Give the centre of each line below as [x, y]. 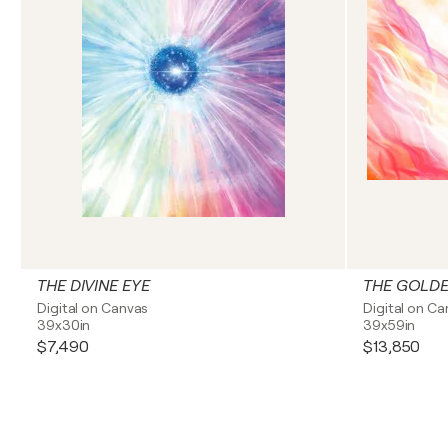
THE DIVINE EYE [93, 286]
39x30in [64, 325]
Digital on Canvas [93, 308]
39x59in [389, 325]
